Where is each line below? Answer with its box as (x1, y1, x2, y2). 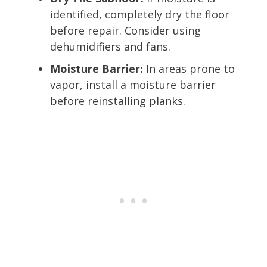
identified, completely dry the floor (50, 7, 229, 21)
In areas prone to (143, 61, 235, 76)
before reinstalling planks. (50, 93, 185, 108)
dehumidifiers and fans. (50, 39, 170, 54)
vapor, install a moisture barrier (50, 77, 216, 92)
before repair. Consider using (50, 23, 201, 38)
